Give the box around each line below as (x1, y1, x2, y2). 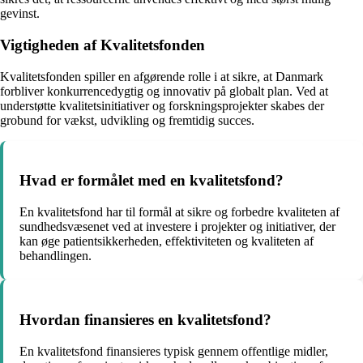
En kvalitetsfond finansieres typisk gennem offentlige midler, (19, 344, 328, 358)
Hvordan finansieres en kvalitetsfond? (19, 310, 271, 328)
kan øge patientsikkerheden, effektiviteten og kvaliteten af (19, 234, 314, 249)
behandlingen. (19, 249, 92, 263)
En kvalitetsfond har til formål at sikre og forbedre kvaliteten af (19, 205, 340, 220)
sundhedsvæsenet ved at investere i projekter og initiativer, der (19, 220, 335, 234)
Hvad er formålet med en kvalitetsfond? (19, 172, 284, 190)
